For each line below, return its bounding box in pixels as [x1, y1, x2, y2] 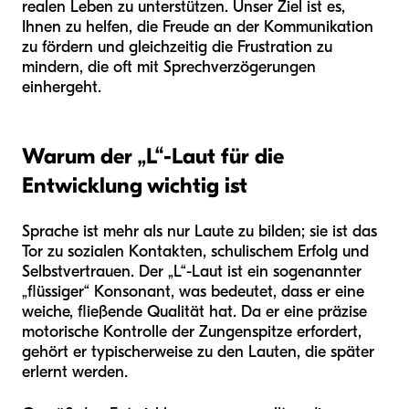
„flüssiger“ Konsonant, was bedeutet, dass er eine [22, 281, 364, 301]
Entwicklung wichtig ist [22, 172, 247, 198]
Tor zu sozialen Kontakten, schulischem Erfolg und [22, 241, 369, 261]
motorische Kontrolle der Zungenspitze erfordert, [22, 321, 362, 341]
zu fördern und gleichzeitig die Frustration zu [22, 37, 332, 57]
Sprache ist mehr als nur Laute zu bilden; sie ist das [22, 221, 377, 241]
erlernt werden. [22, 362, 128, 382]
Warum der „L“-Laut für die [22, 142, 284, 169]
